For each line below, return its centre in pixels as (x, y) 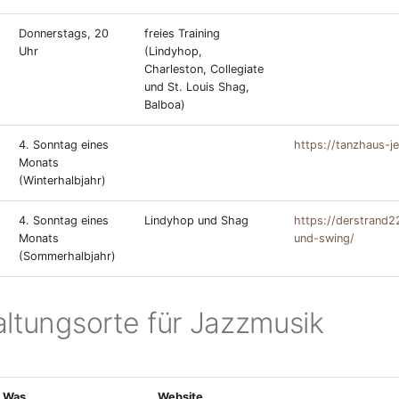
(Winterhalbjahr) (62, 180)
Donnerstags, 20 (64, 33)
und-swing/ (324, 238)
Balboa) (165, 105)
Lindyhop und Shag (196, 220)
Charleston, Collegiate (204, 69)
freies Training (182, 33)
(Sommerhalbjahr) (67, 256)
